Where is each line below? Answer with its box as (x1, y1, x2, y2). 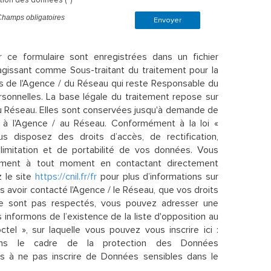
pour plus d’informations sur (97, 170, 219, 183)
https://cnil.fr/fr (35, 170, 97, 183)
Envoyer (154, 15, 181, 25)
